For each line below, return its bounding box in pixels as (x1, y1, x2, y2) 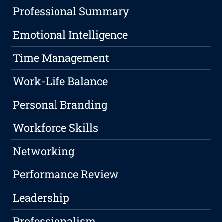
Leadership (13, 190, 70, 205)
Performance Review (13, 167, 119, 182)
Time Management (13, 51, 110, 65)
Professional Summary (13, 4, 130, 19)
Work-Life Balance (13, 74, 108, 89)
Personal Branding (13, 97, 108, 112)
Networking (13, 144, 75, 159)
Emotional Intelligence (13, 27, 128, 42)
